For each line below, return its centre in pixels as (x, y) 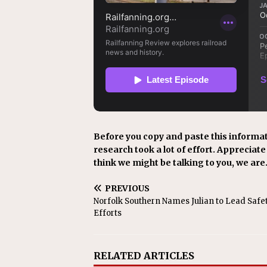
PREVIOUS (127, 188)
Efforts (108, 213)
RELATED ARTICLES (144, 256)
